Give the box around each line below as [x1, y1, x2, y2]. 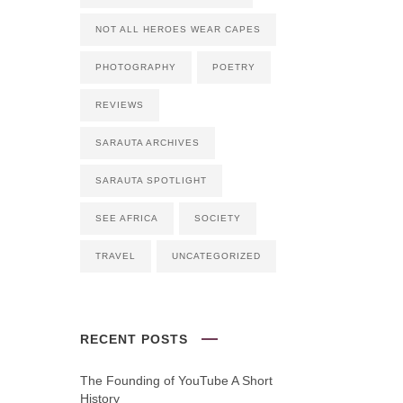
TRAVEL [94, 251, 136, 261]
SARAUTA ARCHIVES [94, 138, 200, 148]
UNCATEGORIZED [171, 251, 261, 261]
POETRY [211, 62, 255, 72]
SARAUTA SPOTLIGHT [94, 175, 207, 185]
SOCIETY [193, 213, 241, 223]
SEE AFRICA [94, 213, 158, 223]
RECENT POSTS [79, 332, 188, 346]
